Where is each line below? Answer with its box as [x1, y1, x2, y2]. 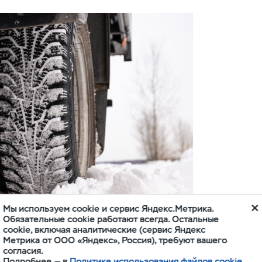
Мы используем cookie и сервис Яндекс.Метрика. [3, 203, 214, 215]
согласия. [3, 245, 44, 257]
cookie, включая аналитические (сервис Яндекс [3, 224, 206, 236]
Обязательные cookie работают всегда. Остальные [3, 213, 219, 225]
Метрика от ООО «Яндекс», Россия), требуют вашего [3, 235, 227, 246]
